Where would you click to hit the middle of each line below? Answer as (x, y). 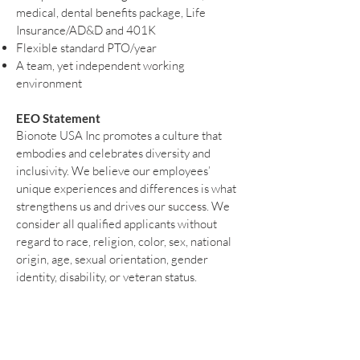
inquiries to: (74, 326)
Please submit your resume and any (129, 308)
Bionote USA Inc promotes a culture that (119, 135)
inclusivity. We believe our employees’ (113, 170)
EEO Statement (58, 118)
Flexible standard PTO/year (86, 47)
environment (49, 83)
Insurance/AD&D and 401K (86, 30)
